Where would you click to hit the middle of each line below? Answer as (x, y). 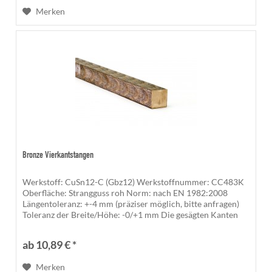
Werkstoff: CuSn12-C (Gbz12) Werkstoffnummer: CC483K (134, 182)
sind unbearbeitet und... (67, 226)
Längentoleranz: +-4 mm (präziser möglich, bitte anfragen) (131, 204)
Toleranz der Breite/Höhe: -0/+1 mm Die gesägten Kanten (131, 215)
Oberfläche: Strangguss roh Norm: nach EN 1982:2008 (125, 193)
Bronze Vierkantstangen (58, 156)
